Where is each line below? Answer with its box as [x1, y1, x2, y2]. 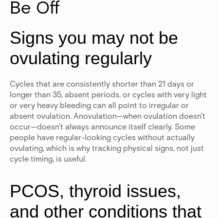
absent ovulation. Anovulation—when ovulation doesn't [10, 111, 205, 121]
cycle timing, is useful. [10, 154, 87, 163]
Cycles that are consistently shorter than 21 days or [10, 79, 194, 89]
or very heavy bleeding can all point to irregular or [10, 100, 189, 110]
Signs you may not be [10, 28, 178, 48]
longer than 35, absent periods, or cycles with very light [10, 90, 207, 99]
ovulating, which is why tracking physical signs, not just [10, 143, 204, 153]
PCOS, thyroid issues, [10, 181, 181, 201]
